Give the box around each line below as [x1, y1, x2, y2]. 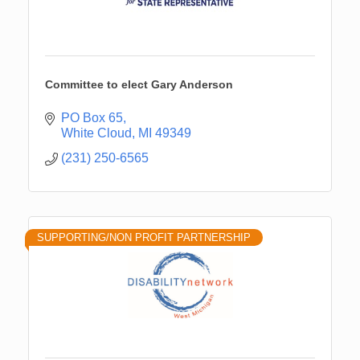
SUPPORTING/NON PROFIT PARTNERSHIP [37, 231, 251, 243]
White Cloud [61, 125, 132, 140]
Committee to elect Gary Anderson [45, 77, 233, 91]
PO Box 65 [61, 110, 123, 125]
